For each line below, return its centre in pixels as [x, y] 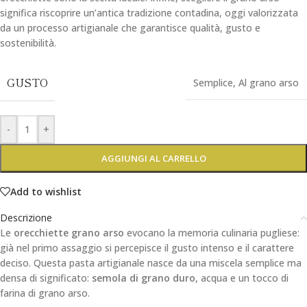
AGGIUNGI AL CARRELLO [153, 159]
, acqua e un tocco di [242, 278]
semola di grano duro [144, 278]
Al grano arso [269, 83]
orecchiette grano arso [69, 233]
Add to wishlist [46, 191]
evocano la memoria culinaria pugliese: [212, 233]
